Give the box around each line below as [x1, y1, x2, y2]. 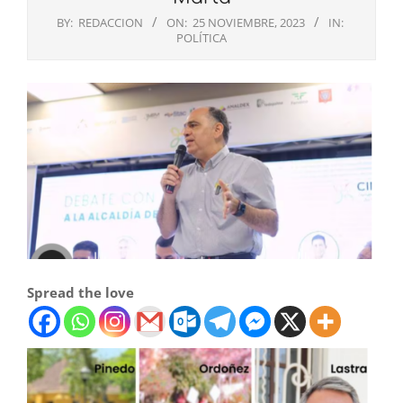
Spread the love [27, 283, 134, 302]
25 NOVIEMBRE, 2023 [193, 14, 305, 31]
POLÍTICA [176, 30, 227, 47]
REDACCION [78, 14, 143, 31]
